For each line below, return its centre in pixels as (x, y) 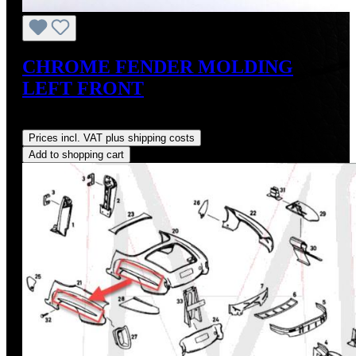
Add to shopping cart (76, 155)
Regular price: (59, 122)
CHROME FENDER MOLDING (158, 67)
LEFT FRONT (83, 89)
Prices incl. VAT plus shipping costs (112, 138)
